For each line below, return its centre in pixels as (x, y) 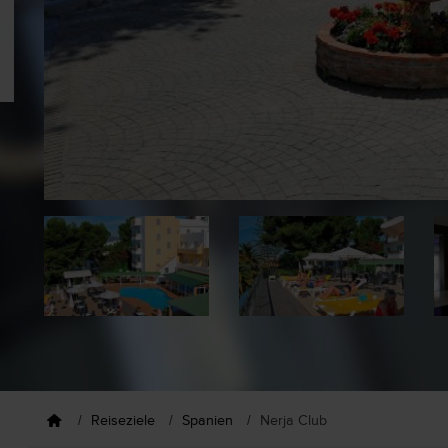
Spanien (207, 421)
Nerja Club (293, 421)
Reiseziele (123, 421)
